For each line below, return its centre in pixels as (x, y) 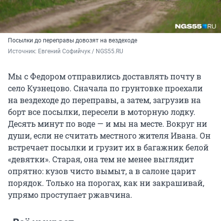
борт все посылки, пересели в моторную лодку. (102, 111)
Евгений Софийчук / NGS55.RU (81, 51)
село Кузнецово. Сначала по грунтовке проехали (105, 88)
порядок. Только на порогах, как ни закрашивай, (106, 183)
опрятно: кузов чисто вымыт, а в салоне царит (102, 171)
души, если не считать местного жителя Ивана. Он (109, 135)
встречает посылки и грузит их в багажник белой (108, 147)
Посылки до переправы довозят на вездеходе (73, 40)
